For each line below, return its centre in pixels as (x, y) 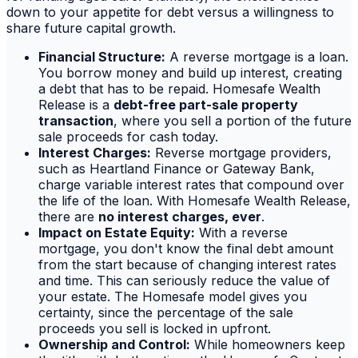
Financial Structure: (102, 57)
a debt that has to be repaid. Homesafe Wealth (179, 89)
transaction (76, 121)
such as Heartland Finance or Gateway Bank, (177, 169)
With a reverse (241, 233)
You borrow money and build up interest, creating (190, 73)
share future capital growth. (91, 28)
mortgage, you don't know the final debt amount (186, 249)
